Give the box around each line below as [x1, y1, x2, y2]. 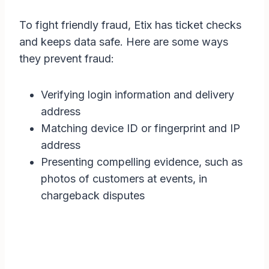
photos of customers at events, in [41, 172, 207, 186]
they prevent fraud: [19, 52, 114, 65]
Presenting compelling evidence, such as [41, 156, 243, 169]
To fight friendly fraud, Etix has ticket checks [19, 19, 241, 32]
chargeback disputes [41, 189, 145, 202]
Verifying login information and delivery [41, 88, 234, 101]
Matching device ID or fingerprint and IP [41, 122, 240, 135]
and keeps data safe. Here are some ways [19, 35, 228, 49]
